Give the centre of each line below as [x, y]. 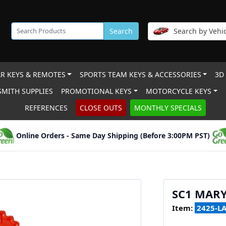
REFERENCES [46, 108]
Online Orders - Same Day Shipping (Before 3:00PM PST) [113, 135]
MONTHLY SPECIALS [168, 108]
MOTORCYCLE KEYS [179, 91]
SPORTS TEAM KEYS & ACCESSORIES [140, 74]
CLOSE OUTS [101, 108]
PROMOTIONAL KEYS [97, 91]
